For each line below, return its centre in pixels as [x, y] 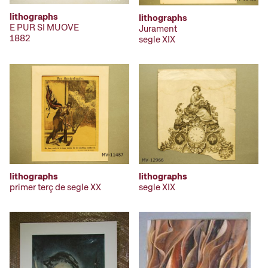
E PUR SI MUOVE [44, 27]
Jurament [158, 29]
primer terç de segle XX [55, 187]
